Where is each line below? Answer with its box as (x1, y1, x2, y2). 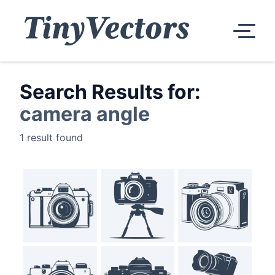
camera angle (20, 102, 150, 126)
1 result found (20, 131, 83, 144)
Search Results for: (20, 80, 201, 104)
